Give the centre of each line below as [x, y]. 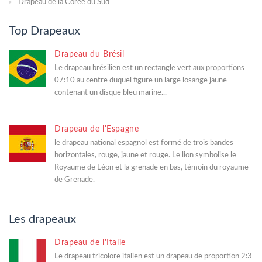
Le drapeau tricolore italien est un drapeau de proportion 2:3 [153, 256]
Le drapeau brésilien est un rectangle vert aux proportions [149, 68]
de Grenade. [75, 180]
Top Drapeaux [44, 31]
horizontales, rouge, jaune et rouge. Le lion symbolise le [145, 155]
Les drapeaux [42, 219]
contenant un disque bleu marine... [111, 92]
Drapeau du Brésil [89, 54]
